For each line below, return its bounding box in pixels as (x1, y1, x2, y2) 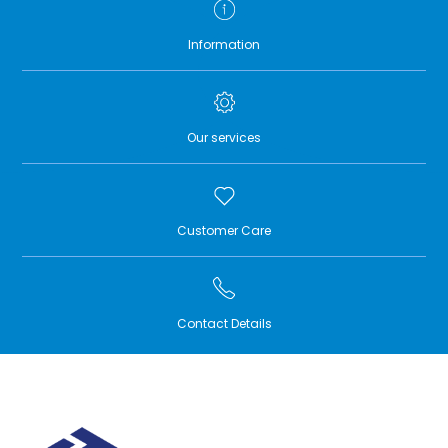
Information (188, 36, 260, 54)
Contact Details (176, 315, 272, 333)
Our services (187, 129, 261, 147)
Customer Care (177, 222, 271, 240)
